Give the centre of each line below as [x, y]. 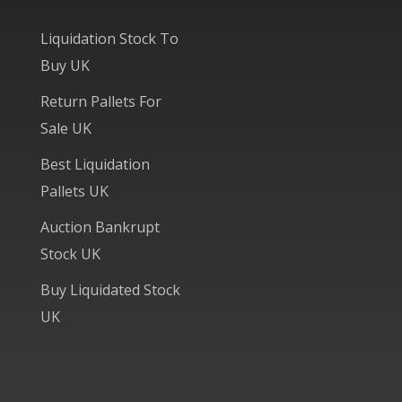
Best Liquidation [95, 164]
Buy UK [65, 65]
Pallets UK [74, 191]
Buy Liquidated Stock [110, 289]
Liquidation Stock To [109, 38]
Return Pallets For [101, 101]
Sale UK [66, 128]
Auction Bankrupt [100, 227]
